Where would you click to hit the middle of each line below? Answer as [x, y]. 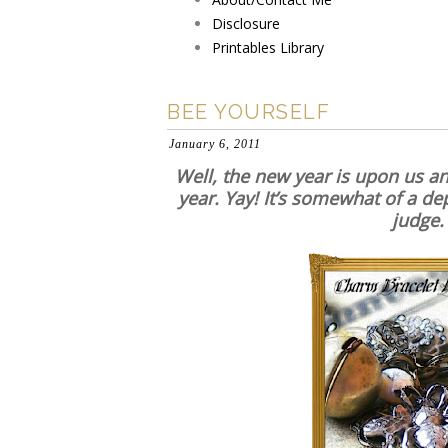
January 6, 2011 [215, 144]
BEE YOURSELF [248, 112]
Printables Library [268, 47]
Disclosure [246, 23]
